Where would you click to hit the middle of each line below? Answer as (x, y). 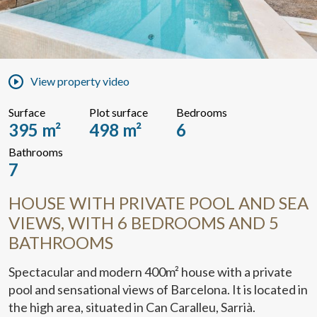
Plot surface (119, 112)
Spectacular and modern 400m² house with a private (150, 271)
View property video (80, 81)
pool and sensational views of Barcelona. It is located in (158, 289)
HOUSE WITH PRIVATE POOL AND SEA (158, 202)
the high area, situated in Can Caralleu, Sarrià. (132, 307)
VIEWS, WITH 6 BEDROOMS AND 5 (144, 222)
